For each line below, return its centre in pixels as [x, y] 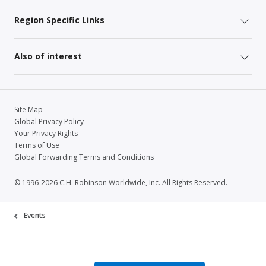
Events [35, 215]
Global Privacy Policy [49, 121]
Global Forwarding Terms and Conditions [84, 157]
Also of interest [48, 56]
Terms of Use [37, 145]
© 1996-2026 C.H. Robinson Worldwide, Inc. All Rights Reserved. [121, 182]
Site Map [28, 109]
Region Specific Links [59, 20]
